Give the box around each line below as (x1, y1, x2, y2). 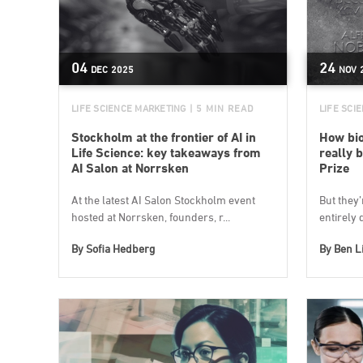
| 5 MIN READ (189, 102, 254, 114)
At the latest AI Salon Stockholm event (71, 193, 255, 207)
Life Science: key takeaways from (71, 145, 261, 160)
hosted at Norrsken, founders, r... (71, 210, 230, 224)
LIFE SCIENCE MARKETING (71, 102, 186, 114)
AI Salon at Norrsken (71, 160, 189, 176)
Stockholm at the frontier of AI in (71, 130, 256, 145)
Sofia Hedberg (86, 241, 155, 255)
